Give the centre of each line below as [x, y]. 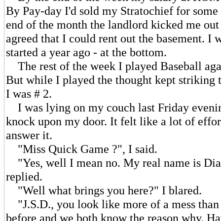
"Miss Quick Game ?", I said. [82, 149]
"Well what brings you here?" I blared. [104, 190]
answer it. [29, 135]
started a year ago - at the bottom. [86, 52]
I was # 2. [29, 93]
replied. [24, 176]
